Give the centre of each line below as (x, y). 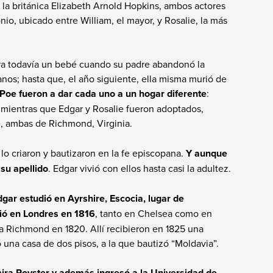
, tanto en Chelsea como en (153, 214)
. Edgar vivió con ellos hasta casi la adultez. (139, 168)
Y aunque (206, 153)
